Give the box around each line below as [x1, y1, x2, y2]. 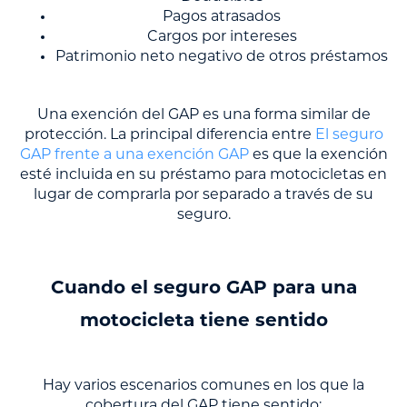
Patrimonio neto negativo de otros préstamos [55, 50, 388, 65]
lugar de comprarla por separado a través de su [34, 188, 373, 203]
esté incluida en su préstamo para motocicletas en [20, 168, 387, 184]
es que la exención [248, 148, 388, 164]
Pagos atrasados [163, 10, 281, 25]
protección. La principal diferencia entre [24, 128, 315, 144]
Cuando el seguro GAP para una [50, 280, 357, 299]
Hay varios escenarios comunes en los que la [43, 379, 364, 394]
